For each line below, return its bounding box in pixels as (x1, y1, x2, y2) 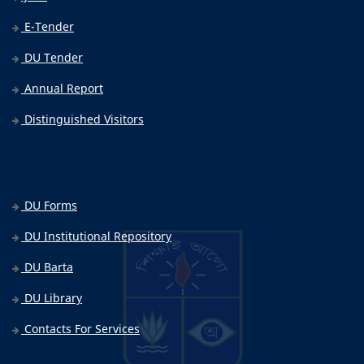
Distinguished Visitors (21, 111, 144, 128)
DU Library (21, 290, 82, 306)
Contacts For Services (21, 321, 140, 337)
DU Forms (21, 197, 77, 214)
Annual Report (21, 80, 103, 97)
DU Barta (21, 259, 73, 275)
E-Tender (21, 19, 74, 35)
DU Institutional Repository (21, 228, 171, 245)
